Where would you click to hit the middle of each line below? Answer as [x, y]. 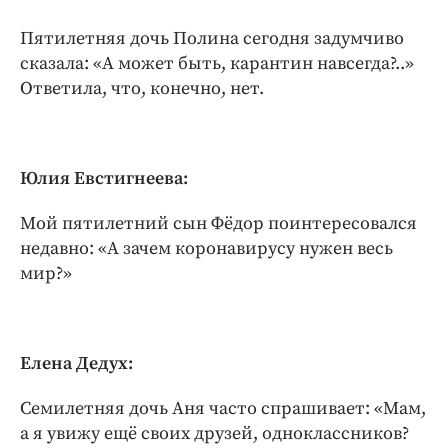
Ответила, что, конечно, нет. [142, 88]
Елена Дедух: [76, 363]
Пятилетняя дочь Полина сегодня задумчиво [212, 38]
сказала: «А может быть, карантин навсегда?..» [217, 63]
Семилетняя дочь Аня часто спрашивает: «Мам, [223, 408]
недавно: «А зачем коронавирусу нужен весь [206, 248]
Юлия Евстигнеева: [104, 178]
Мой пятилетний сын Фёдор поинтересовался [218, 223]
